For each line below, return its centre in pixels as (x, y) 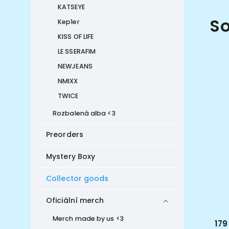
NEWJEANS (75, 66)
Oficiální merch (75, 200)
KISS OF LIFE (76, 37)
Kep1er (69, 22)
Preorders (65, 134)
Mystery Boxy (71, 156)
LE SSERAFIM (77, 51)
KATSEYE (71, 7)
